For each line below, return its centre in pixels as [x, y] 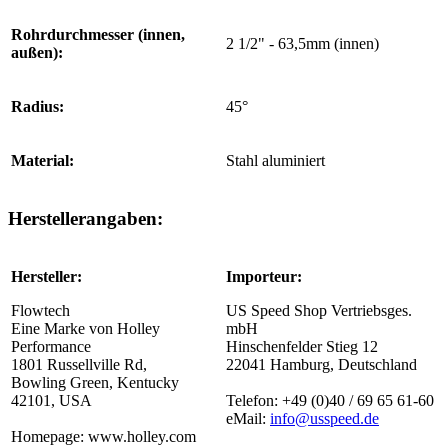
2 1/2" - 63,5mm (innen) [302, 44]
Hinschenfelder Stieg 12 [302, 346]
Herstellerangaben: [85, 218]
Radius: [37, 107]
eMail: [248, 418]
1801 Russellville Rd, [79, 364]
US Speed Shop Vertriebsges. [319, 310]
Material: [42, 161]
